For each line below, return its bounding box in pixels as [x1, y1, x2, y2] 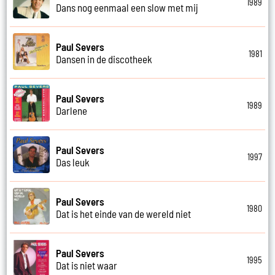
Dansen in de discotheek [56, 52, 153, 65]
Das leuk [56, 155, 90, 168]
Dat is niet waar [56, 258, 118, 271]
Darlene [56, 104, 88, 117]
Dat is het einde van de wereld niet [56, 207, 192, 220]
